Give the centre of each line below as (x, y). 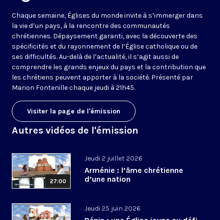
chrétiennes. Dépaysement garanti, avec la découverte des (105, 36)
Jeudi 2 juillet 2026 (113, 159)
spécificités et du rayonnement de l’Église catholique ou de (105, 47)
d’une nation (108, 179)
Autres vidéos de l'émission (75, 131)
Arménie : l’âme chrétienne (134, 170)
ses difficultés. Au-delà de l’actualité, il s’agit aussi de (95, 57)
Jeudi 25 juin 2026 (112, 209)
